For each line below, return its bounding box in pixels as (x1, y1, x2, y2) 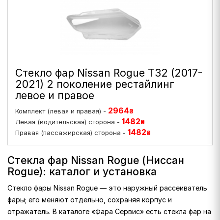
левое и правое (15, 89, 94, 102)
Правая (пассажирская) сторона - (15, 129, 128, 137)
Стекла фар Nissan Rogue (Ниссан (7, 154, 184, 166)
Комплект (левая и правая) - (15, 107, 108, 115)
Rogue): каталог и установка (7, 165, 157, 178)
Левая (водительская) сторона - (15, 118, 122, 126)
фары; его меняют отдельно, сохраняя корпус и (7, 195, 172, 204)
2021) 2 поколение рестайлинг (15, 78, 174, 90)
